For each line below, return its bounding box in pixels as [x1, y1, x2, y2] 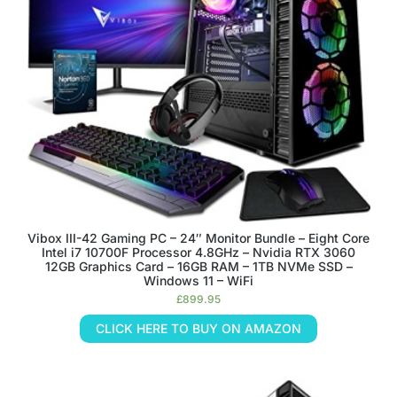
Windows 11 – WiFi [144, 273, 253, 288]
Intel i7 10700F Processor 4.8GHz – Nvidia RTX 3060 [42, 245, 355, 260]
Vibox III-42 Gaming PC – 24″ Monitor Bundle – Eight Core [27, 230, 370, 245]
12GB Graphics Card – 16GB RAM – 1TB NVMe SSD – [44, 259, 353, 274]
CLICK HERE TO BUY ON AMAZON [96, 321, 301, 336]
